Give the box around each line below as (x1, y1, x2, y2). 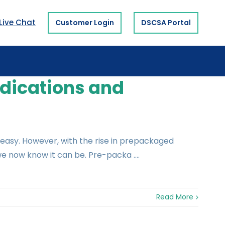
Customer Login (55, 17, 114, 28)
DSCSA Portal (141, 17, 191, 28)
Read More (156, 192, 193, 202)
